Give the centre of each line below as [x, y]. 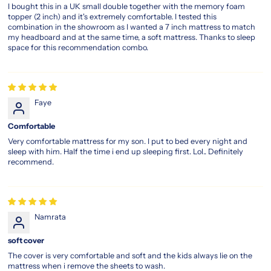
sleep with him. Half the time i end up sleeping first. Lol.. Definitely [126, 151]
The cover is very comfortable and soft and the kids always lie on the [130, 255]
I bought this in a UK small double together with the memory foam [127, 6]
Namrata [51, 217]
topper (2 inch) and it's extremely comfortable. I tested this [113, 16]
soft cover [26, 240]
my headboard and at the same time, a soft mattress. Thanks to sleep [132, 37]
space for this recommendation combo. [78, 47]
